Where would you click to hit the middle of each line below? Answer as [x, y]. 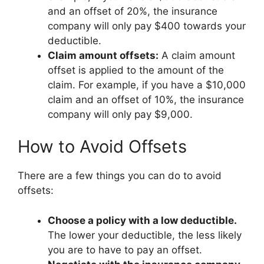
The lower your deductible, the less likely [145, 235]
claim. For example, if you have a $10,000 [147, 85]
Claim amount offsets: [103, 55]
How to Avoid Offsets [102, 146]
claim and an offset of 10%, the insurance [146, 99]
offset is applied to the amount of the [136, 70]
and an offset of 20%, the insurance [133, 11]
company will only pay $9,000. [120, 114]
